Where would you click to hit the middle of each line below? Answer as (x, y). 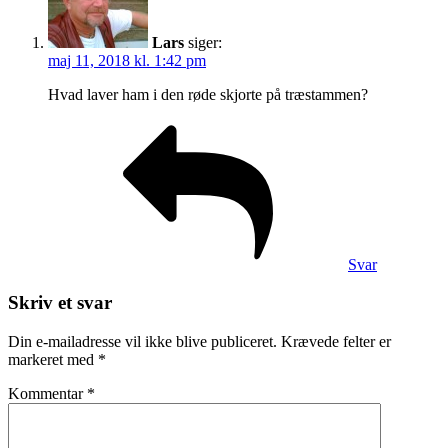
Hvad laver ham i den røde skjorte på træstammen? (208, 94)
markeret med (53, 360)
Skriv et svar (60, 303)
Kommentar (47, 394)
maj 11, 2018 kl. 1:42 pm (127, 60)
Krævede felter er (336, 342)
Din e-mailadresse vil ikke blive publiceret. (142, 342)
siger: (205, 42)
